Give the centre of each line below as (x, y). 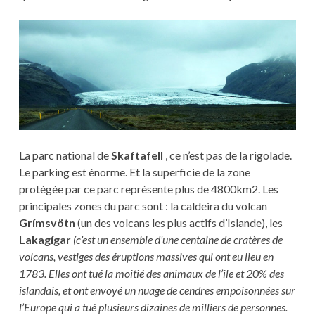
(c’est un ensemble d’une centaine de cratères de (178, 239)
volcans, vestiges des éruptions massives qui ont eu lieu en (146, 256)
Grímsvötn (47, 222)
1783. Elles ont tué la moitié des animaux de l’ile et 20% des (151, 273)
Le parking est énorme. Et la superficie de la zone (134, 172)
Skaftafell (137, 155)
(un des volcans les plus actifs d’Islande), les (179, 222)
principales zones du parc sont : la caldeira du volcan (143, 205)
